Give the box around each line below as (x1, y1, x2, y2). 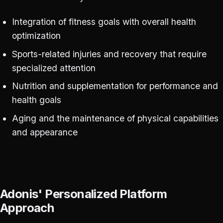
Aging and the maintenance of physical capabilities (11, 113, 219, 124)
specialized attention (11, 62, 96, 73)
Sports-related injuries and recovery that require (11, 48, 207, 59)
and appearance (11, 127, 78, 138)
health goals (11, 95, 61, 106)
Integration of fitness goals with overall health (11, 16, 196, 27)
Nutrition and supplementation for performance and (11, 81, 218, 92)
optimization (11, 30, 61, 41)
